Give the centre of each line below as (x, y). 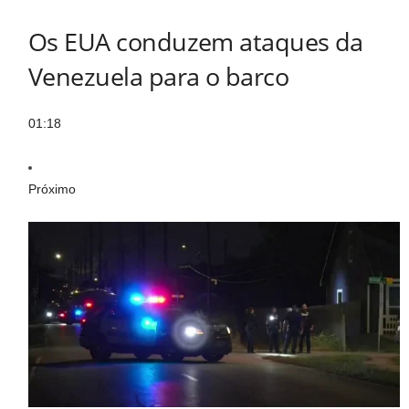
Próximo (52, 189)
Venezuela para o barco (159, 76)
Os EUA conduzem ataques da (196, 41)
